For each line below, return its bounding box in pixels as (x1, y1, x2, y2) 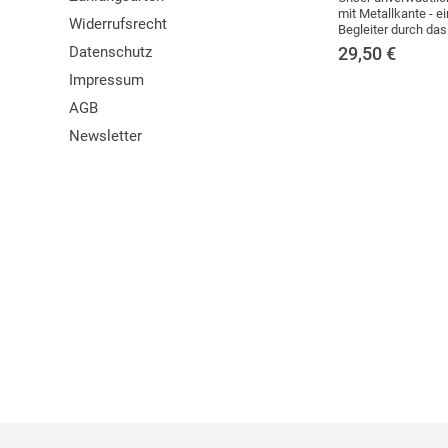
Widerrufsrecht (69, 15, 167, 33)
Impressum (69, 71, 144, 89)
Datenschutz (69, 43, 152, 61)
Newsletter (69, 127, 142, 145)
